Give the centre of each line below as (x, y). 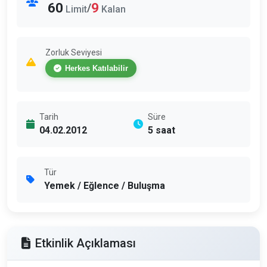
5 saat (162, 130)
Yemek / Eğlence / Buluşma (105, 185)
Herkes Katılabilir (97, 68)
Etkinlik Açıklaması (86, 243)
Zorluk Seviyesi (74, 52)
